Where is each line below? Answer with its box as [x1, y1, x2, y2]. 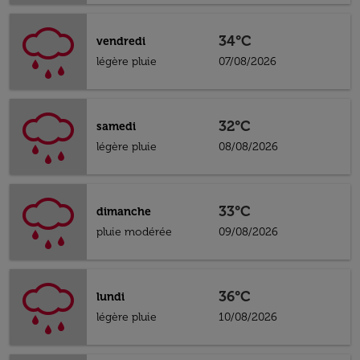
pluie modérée [96, 225, 172, 239]
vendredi [96, 35, 145, 48]
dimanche [96, 205, 151, 219]
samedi [96, 120, 136, 133]
